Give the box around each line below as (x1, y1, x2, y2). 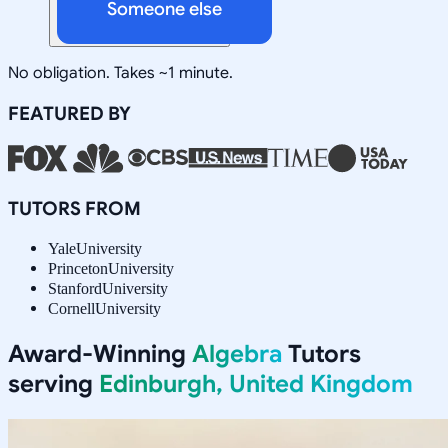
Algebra (192, 338, 282, 369)
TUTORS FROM (8, 196, 141, 220)
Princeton (48, 259, 108, 277)
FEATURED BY (8, 101, 131, 125)
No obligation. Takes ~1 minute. (8, 62, 233, 83)
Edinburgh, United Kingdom (99, 368, 413, 399)
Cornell (48, 299, 95, 317)
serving (8, 368, 99, 399)
